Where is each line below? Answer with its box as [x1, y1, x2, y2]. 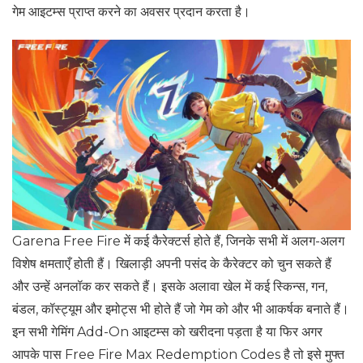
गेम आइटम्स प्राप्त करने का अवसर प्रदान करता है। [12, 4, 250, 20]
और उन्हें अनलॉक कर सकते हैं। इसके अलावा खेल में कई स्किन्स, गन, [12, 279, 327, 295]
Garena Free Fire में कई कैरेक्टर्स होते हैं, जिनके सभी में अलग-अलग [12, 233, 344, 250]
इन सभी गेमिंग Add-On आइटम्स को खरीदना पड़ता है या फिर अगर [12, 324, 322, 340]
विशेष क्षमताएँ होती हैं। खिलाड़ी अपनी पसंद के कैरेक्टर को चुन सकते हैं [12, 256, 331, 272]
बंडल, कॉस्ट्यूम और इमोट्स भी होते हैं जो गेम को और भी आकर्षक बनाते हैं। [12, 301, 349, 318]
